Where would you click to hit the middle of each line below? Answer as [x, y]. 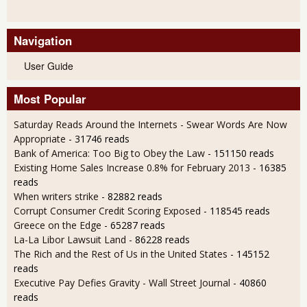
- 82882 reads [132, 196]
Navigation [43, 40]
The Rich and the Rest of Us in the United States [122, 254]
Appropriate [40, 138]
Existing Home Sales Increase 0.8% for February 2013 [132, 167]
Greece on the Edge [58, 225]
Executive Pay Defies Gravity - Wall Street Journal [122, 282]
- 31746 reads [99, 138]
